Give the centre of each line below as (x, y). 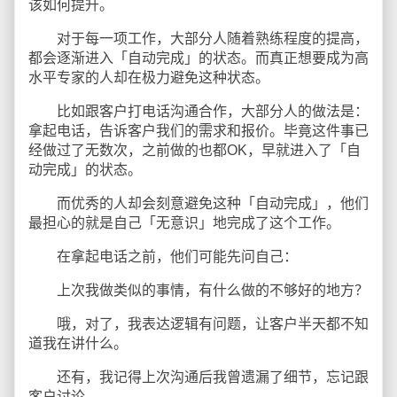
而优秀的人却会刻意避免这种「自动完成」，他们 (198, 203)
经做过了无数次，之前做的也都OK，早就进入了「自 (195, 150)
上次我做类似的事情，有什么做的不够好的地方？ (198, 290)
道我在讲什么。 (78, 343)
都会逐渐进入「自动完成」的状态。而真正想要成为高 (198, 58)
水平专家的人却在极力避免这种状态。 (149, 78)
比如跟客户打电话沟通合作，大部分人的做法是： (198, 111)
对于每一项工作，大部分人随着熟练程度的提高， (198, 39)
